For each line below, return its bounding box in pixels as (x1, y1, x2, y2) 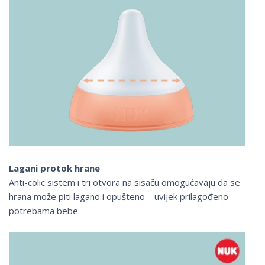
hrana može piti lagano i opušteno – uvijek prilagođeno (9, 190, 228, 202)
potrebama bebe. (9, 204, 80, 216)
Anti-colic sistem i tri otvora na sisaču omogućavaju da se (9, 176, 240, 188)
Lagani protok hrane (9, 161, 100, 174)
